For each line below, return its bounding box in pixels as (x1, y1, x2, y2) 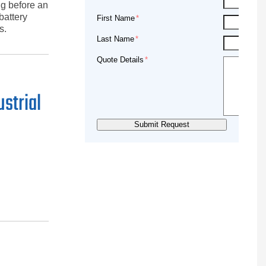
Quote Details (97, 55, 144, 64)
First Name (97, 14, 135, 23)
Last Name (97, 34, 134, 43)
